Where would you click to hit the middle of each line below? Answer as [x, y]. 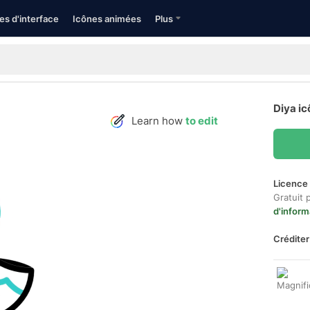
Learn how [158, 121]
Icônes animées [107, 19]
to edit [202, 121]
